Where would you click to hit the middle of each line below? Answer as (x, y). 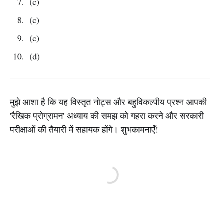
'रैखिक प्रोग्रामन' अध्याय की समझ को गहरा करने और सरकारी (107, 115)
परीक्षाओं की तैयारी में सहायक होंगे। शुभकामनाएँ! (84, 129)
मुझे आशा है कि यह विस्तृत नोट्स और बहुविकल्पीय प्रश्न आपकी (108, 102)
